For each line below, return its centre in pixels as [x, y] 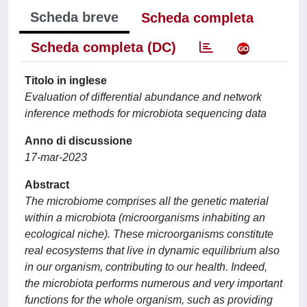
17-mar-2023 [56, 157]
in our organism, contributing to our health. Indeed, [146, 267]
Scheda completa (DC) [103, 47]
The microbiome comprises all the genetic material [147, 201]
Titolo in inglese [66, 81]
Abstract [47, 185]
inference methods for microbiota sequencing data [146, 113]
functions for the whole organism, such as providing [149, 300]
